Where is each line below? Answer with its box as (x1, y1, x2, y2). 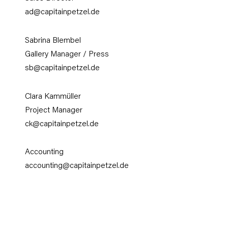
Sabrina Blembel (25, 37, 81, 45)
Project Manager (25, 106, 83, 115)
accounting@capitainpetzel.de (25, 162, 129, 170)
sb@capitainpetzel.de (25, 64, 100, 72)
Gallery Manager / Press (25, 50, 109, 59)
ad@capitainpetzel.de (25, 9, 100, 17)
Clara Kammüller (25, 93, 81, 101)
